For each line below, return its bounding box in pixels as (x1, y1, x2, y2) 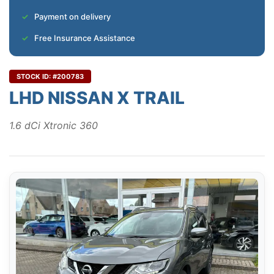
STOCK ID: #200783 (17, 72, 84, 81)
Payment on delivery (34, 12, 111, 22)
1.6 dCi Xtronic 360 (9, 119, 98, 132)
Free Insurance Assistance (34, 33, 135, 43)
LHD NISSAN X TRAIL (9, 87, 185, 109)
